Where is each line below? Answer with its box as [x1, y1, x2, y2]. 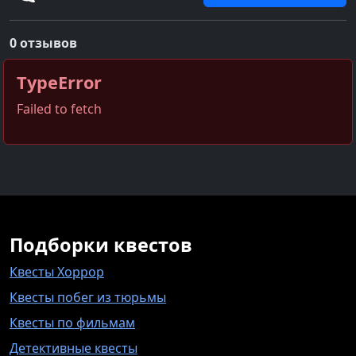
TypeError [17, 70, 102, 94]
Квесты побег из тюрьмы [10, 288, 166, 306]
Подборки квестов [10, 231, 192, 257]
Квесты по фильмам [10, 313, 135, 331]
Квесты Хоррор [10, 262, 104, 281]
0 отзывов [10, 33, 77, 52]
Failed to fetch [17, 99, 102, 118]
